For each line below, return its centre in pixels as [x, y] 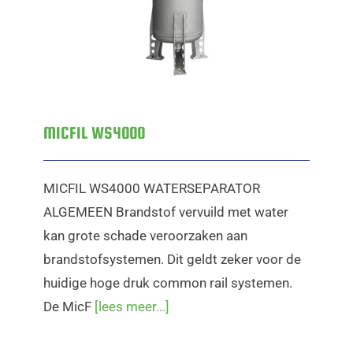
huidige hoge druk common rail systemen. [168, 283]
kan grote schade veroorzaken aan [145, 236]
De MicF [69, 307]
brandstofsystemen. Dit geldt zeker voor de [172, 259]
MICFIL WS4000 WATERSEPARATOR [152, 188]
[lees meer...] [132, 307]
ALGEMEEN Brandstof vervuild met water [166, 212]
